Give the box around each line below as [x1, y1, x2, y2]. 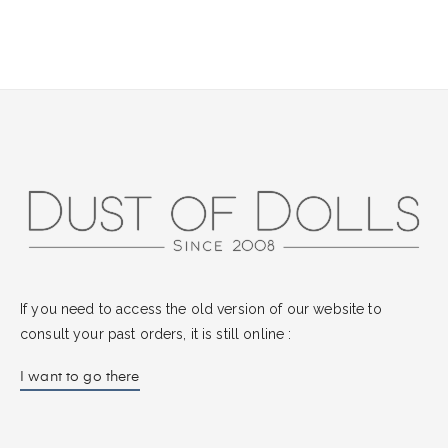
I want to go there [20, 369, 140, 384]
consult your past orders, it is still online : [20, 325, 292, 342]
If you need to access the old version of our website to [20, 300, 382, 317]
